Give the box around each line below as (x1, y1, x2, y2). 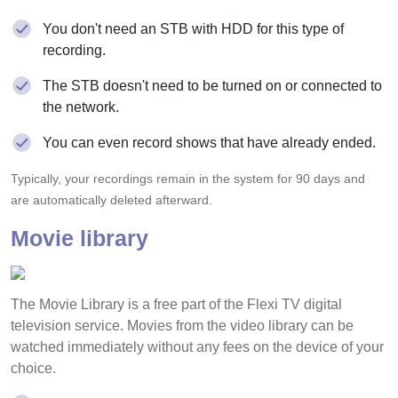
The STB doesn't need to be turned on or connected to (43, 77, 382, 93)
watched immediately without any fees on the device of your (11, 338, 384, 354)
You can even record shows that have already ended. (43, 134, 376, 150)
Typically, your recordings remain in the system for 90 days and (11, 171, 365, 186)
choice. (11, 360, 56, 376)
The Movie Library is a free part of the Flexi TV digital (11, 296, 342, 312)
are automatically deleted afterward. (11, 192, 212, 207)
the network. (43, 99, 119, 115)
